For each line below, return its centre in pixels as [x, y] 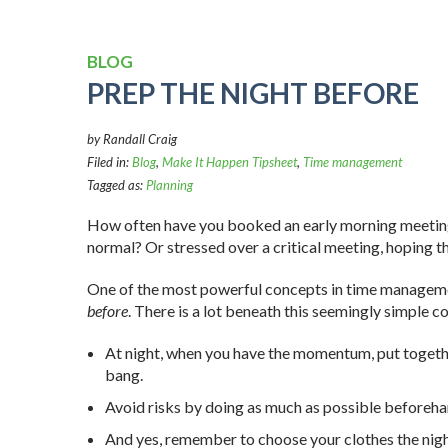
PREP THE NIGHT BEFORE [253, 93]
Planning [169, 185]
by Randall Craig [132, 139]
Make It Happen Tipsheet [229, 162]
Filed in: [109, 162]
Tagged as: [116, 185]
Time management [352, 162]
